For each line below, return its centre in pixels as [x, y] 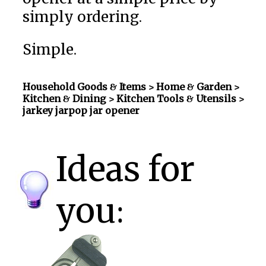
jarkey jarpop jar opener [81, 110]
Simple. [49, 49]
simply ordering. [82, 17]
